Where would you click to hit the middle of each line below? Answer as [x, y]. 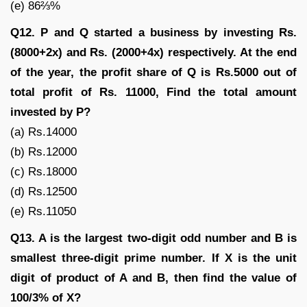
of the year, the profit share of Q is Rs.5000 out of [153, 72]
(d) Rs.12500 [44, 191]
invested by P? [50, 112]
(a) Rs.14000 [44, 132]
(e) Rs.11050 [43, 211]
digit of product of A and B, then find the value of [153, 278]
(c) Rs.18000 [44, 171]
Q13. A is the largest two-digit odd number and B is [153, 238]
